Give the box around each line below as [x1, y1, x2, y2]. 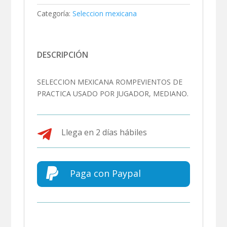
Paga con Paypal [69, 167, 141, 179]
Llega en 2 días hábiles [61, 126, 147, 138]
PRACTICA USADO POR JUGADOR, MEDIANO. [37, 88, 189, 98]
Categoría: [37, 8, 71, 18]
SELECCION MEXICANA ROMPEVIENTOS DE [37, 77, 183, 87]
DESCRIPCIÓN [37, 49, 89, 60]
